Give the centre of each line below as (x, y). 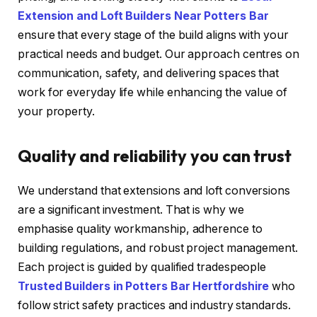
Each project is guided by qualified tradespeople (142, 267)
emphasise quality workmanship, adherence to (140, 229)
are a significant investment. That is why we (131, 210)
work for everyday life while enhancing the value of (152, 93)
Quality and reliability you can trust (155, 156)
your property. (56, 112)
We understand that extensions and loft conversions (154, 191)
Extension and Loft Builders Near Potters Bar (143, 16)
